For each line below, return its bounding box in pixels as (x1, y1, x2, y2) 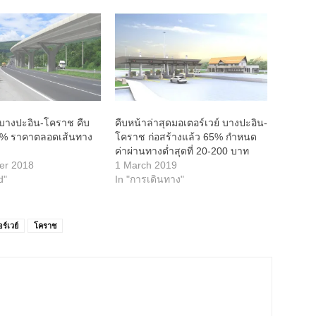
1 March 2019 (114, 159, 177, 171)
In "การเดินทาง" (114, 173, 184, 185)
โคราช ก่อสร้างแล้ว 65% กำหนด (114, 130, 257, 142)
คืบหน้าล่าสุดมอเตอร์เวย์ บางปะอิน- (114, 116, 267, 128)
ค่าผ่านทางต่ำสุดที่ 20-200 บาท (114, 145, 249, 157)
